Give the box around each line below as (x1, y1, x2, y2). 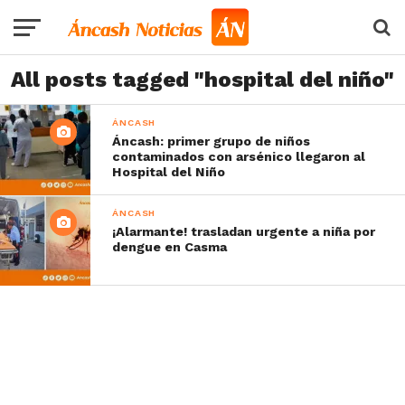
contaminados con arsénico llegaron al (112, 149, 366, 164)
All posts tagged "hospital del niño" (11, 67, 394, 92)
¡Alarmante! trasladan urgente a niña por (112, 224, 376, 239)
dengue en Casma (112, 240, 228, 254)
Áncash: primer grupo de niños (112, 134, 311, 148)
